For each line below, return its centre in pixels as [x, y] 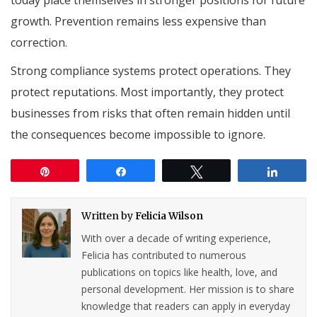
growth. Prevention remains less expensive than [138, 21]
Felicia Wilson [169, 215]
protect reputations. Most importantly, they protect [147, 92]
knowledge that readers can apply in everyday [186, 306]
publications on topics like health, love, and [180, 272]
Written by [109, 215]
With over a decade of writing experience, [177, 238]
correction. [39, 42]
